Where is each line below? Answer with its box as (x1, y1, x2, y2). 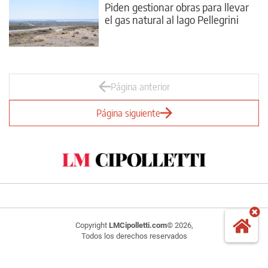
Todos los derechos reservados (81, 231, 187, 240)
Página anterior (110, 81, 170, 93)
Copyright (75, 220, 109, 230)
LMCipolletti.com (108, 220, 167, 230)
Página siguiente (96, 107, 160, 119)
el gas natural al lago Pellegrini (105, 12, 239, 26)
